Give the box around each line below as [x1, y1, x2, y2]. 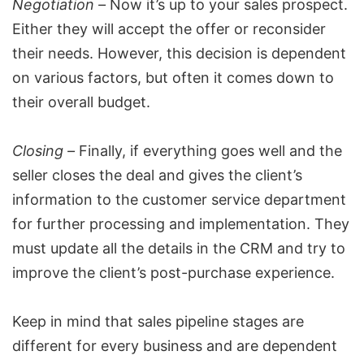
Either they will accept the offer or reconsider [12, 20, 326, 38]
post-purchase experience [150, 264, 331, 282]
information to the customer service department [12, 191, 346, 209]
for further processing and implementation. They [12, 215, 349, 233]
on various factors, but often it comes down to [12, 69, 334, 87]
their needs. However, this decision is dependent [12, 45, 346, 63]
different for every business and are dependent [12, 337, 337, 355]
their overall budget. [12, 93, 150, 111]
